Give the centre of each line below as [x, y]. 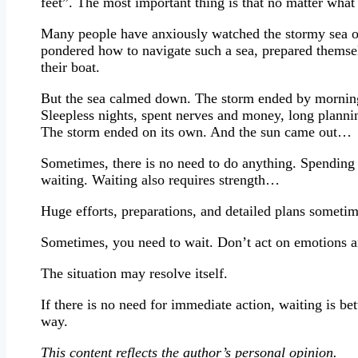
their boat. [70, 67]
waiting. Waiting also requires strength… [160, 179]
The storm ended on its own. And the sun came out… [196, 131]
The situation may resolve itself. [134, 273]
